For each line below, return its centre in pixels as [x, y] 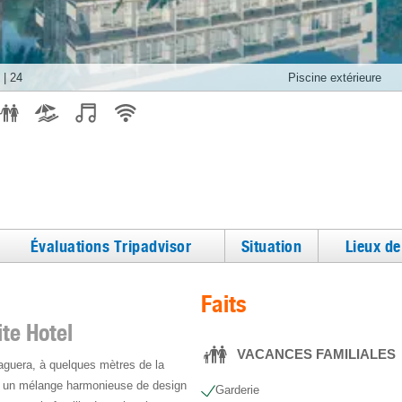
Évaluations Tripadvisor [111, 246]
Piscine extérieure [335, 78]
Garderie [237, 390]
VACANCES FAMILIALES [316, 354]
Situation [271, 246]
